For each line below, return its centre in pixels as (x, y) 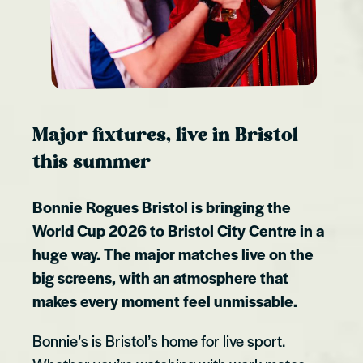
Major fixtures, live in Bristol (165, 136)
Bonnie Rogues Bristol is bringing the (162, 207)
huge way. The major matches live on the (173, 254)
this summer (92, 163)
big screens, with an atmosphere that (160, 277)
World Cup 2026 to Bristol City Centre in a (178, 230)
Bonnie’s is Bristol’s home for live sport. (159, 340)
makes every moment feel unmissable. (165, 301)
